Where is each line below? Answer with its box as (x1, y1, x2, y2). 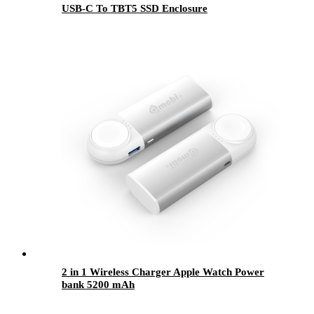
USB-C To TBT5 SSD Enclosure (62, 3, 207, 15)
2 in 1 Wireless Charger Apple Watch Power (62, 266, 264, 278)
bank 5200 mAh (62, 279, 135, 291)
